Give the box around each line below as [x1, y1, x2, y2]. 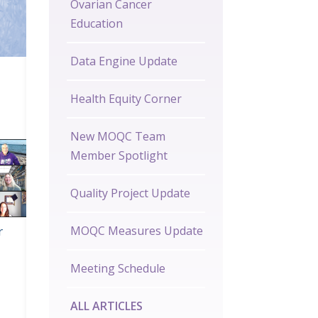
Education [70, 16, 123, 32]
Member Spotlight [70, 148, 168, 164]
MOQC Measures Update [70, 223, 203, 239]
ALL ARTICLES [70, 298, 143, 314]
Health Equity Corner [70, 91, 182, 107]
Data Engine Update [70, 53, 177, 70]
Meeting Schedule [70, 261, 165, 277]
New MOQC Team [70, 128, 165, 145]
